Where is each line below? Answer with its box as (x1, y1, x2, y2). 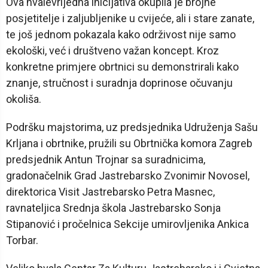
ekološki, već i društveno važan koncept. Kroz (6, 44, 219, 57)
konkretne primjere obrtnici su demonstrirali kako (6, 60, 239, 74)
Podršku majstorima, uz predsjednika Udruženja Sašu (6, 121, 258, 134)
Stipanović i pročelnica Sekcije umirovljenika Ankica (6, 218, 249, 231)
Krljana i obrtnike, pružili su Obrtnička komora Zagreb (6, 137, 252, 150)
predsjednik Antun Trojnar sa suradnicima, (6, 153, 205, 166)
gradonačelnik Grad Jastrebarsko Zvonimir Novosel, (6, 169, 249, 182)
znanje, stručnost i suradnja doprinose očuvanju (6, 77, 233, 90)
